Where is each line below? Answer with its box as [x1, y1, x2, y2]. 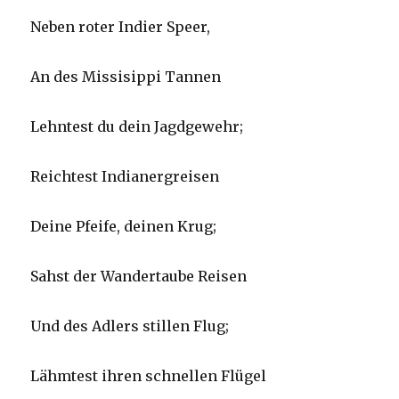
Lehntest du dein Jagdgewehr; [30, 118, 244, 136]
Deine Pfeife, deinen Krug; [30, 217, 217, 236]
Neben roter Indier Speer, [30, 18, 211, 37]
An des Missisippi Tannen [30, 68, 222, 86]
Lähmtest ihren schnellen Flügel [30, 367, 267, 386]
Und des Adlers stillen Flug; [30, 317, 230, 336]
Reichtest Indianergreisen [30, 167, 220, 186]
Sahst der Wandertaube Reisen [30, 267, 248, 286]
